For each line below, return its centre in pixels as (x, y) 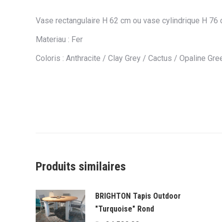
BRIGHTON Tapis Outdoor (138, 196)
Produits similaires (81, 167)
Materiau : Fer (59, 40)
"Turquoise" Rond (125, 209)
